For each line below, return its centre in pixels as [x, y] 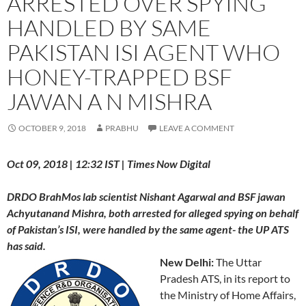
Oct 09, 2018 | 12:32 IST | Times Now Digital [109, 163]
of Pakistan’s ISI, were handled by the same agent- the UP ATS [148, 229]
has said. [26, 245]
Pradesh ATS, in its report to [225, 278]
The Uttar [238, 262]
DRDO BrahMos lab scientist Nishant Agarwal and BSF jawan [146, 196]
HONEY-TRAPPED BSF [120, 76]
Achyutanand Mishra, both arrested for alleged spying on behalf [153, 212]
